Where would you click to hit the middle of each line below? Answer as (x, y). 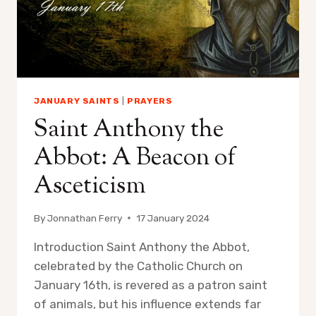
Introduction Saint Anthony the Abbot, (142, 247)
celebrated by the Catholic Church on (138, 266)
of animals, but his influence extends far (147, 304)
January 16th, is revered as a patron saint (151, 285)
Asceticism (90, 187)
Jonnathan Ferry (85, 218)
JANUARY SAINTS (77, 101)
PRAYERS (150, 101)
